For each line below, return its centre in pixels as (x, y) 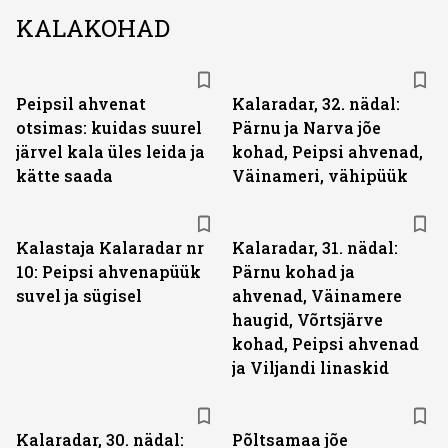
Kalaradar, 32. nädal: (316, 103)
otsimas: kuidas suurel (109, 127)
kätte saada (64, 175)
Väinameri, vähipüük (320, 175)
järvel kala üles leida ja (110, 151)
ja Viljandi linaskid (310, 367)
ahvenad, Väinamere (317, 295)
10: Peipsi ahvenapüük (108, 271)
